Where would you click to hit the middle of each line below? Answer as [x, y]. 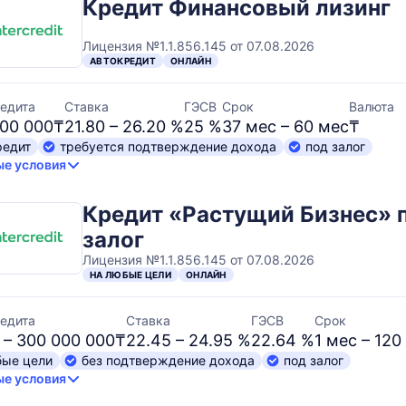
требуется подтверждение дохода [168, 146]
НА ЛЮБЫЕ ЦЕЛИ [130, 275]
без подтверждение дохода [168, 360]
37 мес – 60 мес [285, 126]
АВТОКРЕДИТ [123, 61]
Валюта [372, 106]
